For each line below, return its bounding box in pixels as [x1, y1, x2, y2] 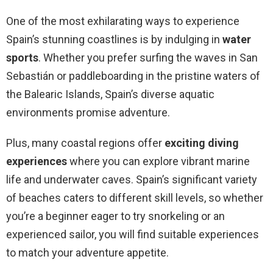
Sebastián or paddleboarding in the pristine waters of [6, 69, 260, 83]
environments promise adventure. [6, 106, 170, 119]
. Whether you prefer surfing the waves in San [38, 51, 258, 65]
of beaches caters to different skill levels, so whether [6, 191, 263, 205]
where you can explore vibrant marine [67, 155, 250, 168]
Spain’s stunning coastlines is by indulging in [6, 33, 222, 46]
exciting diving [165, 136, 239, 150]
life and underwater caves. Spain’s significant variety [6, 173, 257, 186]
